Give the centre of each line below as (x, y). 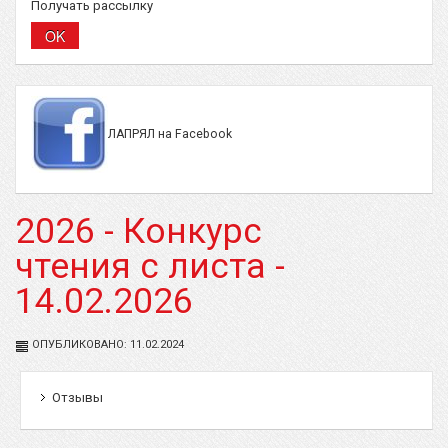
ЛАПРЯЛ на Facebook (170, 133)
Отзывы (77, 397)
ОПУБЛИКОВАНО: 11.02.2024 (106, 344)
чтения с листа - (150, 266)
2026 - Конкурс (138, 231)
